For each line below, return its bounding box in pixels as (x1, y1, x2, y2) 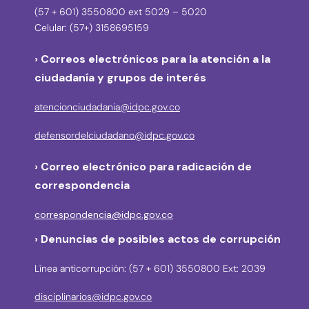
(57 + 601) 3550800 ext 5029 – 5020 (34, 5, 207, 18)
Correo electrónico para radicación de (41, 159, 252, 174)
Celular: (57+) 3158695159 (34, 21, 149, 34)
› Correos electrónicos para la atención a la (34, 51, 270, 66)
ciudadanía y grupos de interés (34, 70, 206, 85)
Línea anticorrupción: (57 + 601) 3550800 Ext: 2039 (34, 261, 266, 275)
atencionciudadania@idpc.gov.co (34, 100, 180, 113)
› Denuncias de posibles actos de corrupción (34, 231, 281, 246)
